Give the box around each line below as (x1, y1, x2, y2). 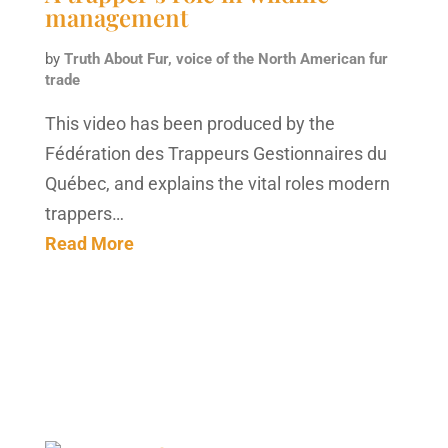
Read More (44, 232, 134, 254)
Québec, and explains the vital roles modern (44, 172, 390, 194)
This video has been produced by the (44, 112, 335, 134)
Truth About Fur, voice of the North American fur (63, 49, 388, 68)
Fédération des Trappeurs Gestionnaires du (44, 142, 387, 164)
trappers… (44, 202, 124, 224)
